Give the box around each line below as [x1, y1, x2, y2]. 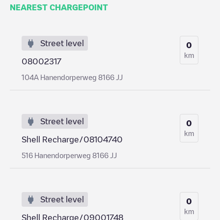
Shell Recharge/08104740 [22, 135, 123, 143]
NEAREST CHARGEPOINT [10, 3, 108, 11]
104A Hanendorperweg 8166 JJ [22, 73, 123, 81]
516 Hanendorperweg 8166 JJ [22, 151, 117, 159]
